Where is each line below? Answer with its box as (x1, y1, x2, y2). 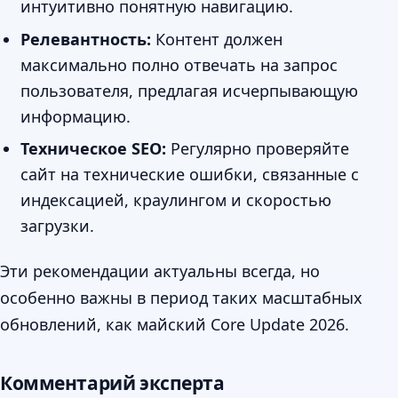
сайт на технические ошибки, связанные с (20, 163, 360, 185)
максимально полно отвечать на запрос (20, 53, 338, 76)
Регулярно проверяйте (166, 137, 350, 159)
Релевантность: (20, 28, 152, 50)
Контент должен (151, 28, 283, 50)
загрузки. (20, 214, 95, 236)
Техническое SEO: (20, 137, 167, 159)
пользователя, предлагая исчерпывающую (20, 79, 359, 101)
